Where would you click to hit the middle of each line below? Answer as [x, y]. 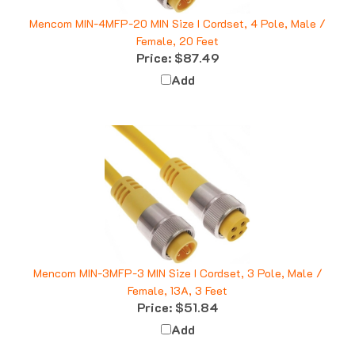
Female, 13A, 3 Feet [177, 276]
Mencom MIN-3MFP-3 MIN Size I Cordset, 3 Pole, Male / [177, 258]
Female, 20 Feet [177, 26]
